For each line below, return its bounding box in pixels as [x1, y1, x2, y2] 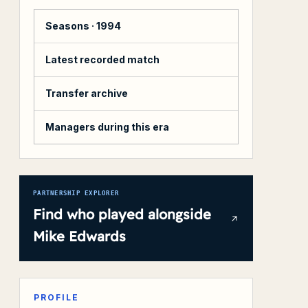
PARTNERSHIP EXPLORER [33, 190, 120, 197]
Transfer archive [45, 87, 128, 99]
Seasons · [45, 20, 96, 32]
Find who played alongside [33, 206, 211, 223]
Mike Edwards [33, 228, 126, 245]
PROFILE [34, 292, 79, 302]
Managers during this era [45, 121, 169, 133]
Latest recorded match [45, 54, 159, 65]
